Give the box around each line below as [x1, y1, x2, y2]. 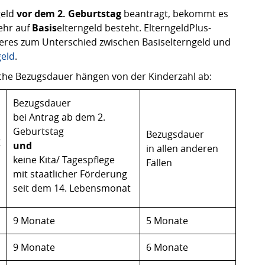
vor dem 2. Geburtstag [14, 7, 121, 20]
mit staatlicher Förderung [13, 167, 127, 180]
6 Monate [146, 241, 188, 254]
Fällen [146, 156, 172, 169]
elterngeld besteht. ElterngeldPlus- [57, 21, 211, 34]
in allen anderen [146, 142, 218, 155]
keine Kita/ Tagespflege [13, 153, 115, 166]
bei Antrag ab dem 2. [13, 111, 105, 124]
